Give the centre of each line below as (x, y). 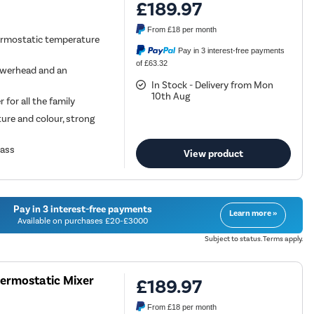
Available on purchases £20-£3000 (83, 220)
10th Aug (171, 97)
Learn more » (253, 213)
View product (214, 153)
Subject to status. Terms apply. (253, 238)
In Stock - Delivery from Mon (213, 86)
